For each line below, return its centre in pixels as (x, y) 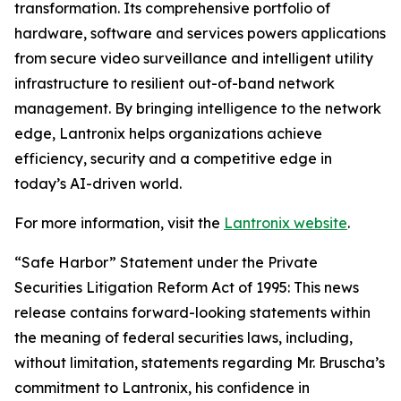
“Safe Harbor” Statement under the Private (166, 262)
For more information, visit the (119, 223)
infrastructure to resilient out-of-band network (175, 83)
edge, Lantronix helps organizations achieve (168, 133)
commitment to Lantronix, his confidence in (162, 388)
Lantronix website (286, 223)
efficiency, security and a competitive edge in (173, 158)
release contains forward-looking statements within (192, 312)
